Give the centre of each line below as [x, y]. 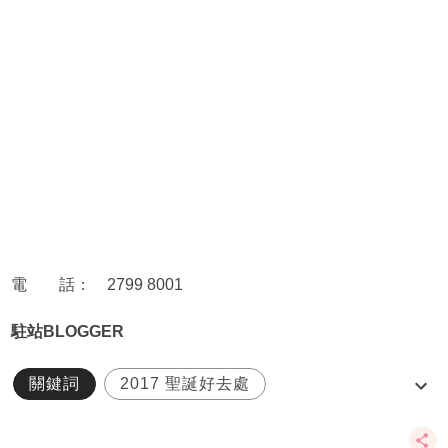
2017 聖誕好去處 [184, 384]
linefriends [258, 422]
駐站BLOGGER [67, 332]
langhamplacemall [102, 422]
